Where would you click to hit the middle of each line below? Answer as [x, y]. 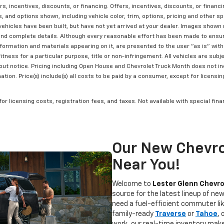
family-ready [133, 214]
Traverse [170, 214]
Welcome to [132, 184]
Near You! [146, 166]
